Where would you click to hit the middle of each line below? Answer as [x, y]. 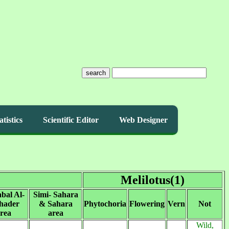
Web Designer [143, 120]
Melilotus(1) [153, 180]
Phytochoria [105, 204]
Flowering [147, 204]
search [96, 73]
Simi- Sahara [55, 194]
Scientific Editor [71, 120]
